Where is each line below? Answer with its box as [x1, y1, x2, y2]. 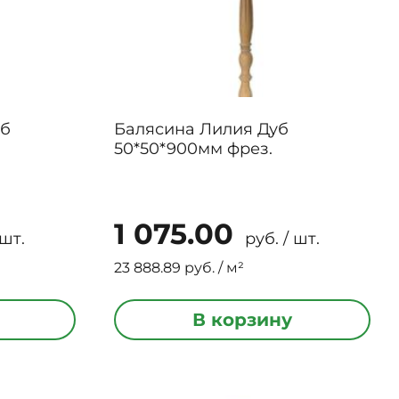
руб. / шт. [240, 229, 320, 248]
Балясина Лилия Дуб [113, 119, 289, 139]
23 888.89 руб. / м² [113, 259, 244, 276]
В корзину [191, 309, 292, 330]
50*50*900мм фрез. [113, 139, 273, 159]
